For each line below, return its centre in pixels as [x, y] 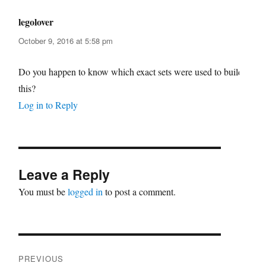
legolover [36, 22]
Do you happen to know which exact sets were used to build [131, 72]
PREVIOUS [41, 259]
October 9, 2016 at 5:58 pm [66, 41]
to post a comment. [139, 192]
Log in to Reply [48, 105]
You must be [43, 192]
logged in [85, 192]
